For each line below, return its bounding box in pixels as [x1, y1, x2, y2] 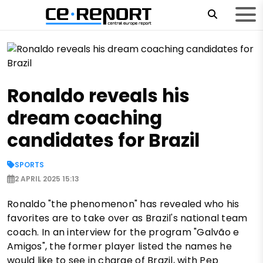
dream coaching [7, 104, 162, 131]
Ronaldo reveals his [7, 82, 190, 109]
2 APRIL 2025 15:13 [15, 173, 79, 184]
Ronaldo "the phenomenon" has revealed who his [7, 197, 240, 211]
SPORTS [15, 159, 44, 170]
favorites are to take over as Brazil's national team [7, 211, 248, 225]
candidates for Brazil [7, 127, 200, 153]
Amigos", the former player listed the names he [7, 239, 232, 253]
